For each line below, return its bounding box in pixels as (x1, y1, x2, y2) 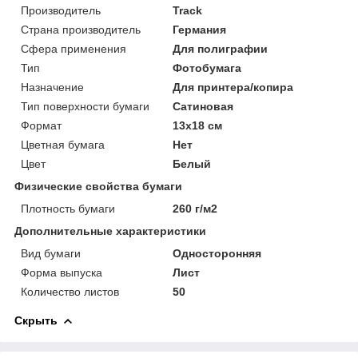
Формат (21, 118, 62, 132)
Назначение (21, 80, 84, 93)
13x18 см (173, 118, 223, 132)
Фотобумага (173, 61, 242, 74)
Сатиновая (173, 99, 234, 113)
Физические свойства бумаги (14, 179, 182, 193)
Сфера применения (21, 42, 126, 55)
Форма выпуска (21, 265, 102, 279)
